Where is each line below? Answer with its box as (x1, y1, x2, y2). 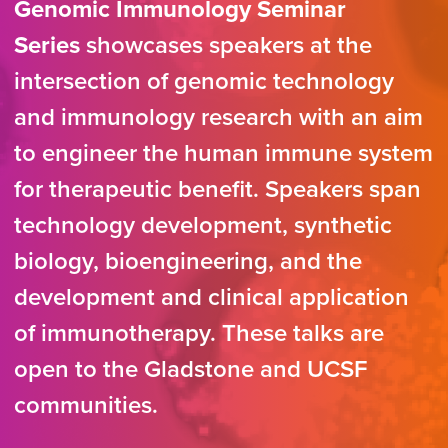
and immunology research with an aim (14, 103, 423, 133)
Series (14, 31, 80, 61)
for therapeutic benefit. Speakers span (14, 175, 421, 205)
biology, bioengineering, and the (14, 247, 362, 277)
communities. (14, 391, 158, 421)
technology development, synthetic (14, 211, 392, 241)
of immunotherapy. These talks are (14, 319, 384, 349)
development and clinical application (14, 283, 409, 313)
